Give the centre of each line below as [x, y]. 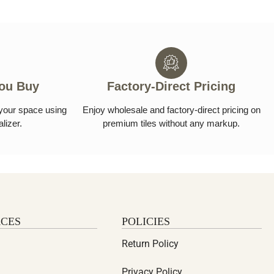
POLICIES [146, 222]
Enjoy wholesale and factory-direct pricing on [171, 110]
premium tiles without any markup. [171, 124]
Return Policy [150, 244]
